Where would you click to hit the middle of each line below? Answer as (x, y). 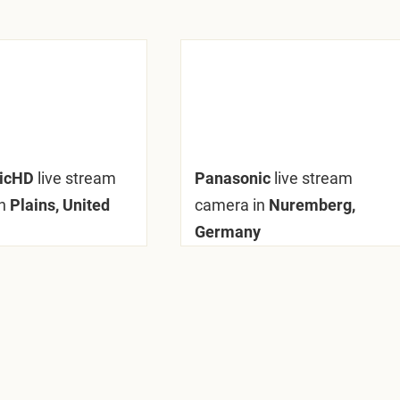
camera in (229, 205)
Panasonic (234, 178)
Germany (227, 232)
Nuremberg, (310, 205)
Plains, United (58, 205)
